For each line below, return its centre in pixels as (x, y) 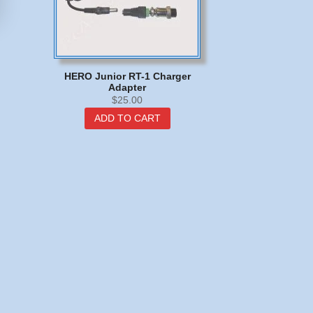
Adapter (128, 87)
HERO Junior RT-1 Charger (127, 76)
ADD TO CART (127, 118)
